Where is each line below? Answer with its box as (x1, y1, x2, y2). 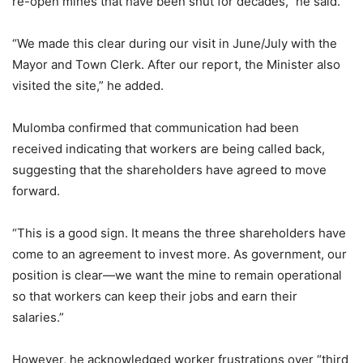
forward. (12, 182, 60, 199)
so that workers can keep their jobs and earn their (12, 288, 297, 304)
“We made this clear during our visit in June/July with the (12, 35, 337, 51)
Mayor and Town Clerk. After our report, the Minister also (12, 56, 340, 72)
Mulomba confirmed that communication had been (12, 119, 299, 135)
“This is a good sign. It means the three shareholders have (12, 224, 346, 241)
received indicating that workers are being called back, (12, 140, 325, 156)
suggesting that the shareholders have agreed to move (12, 161, 327, 177)
